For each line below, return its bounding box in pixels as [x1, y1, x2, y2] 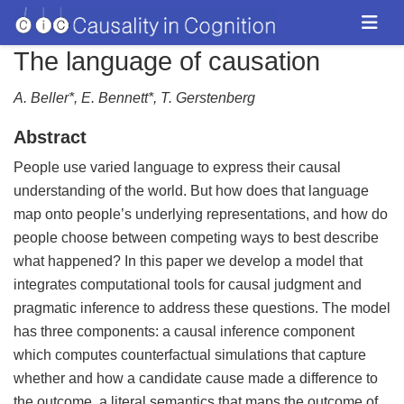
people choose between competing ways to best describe [14, 230, 379, 245]
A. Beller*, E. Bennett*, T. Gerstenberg [14, 90, 255, 106]
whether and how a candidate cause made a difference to [14, 371, 378, 386]
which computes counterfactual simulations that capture [14, 347, 366, 363]
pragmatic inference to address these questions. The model [14, 300, 390, 316]
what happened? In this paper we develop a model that [14, 253, 363, 269]
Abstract [14, 127, 87, 147]
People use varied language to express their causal [14, 160, 341, 175]
